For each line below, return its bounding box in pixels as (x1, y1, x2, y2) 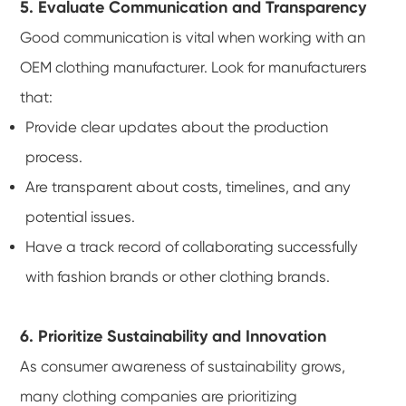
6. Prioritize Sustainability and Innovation (20, 325, 327, 346)
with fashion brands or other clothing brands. (25, 267, 331, 285)
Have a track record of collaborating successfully (25, 237, 359, 256)
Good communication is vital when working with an (20, 28, 366, 46)
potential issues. (25, 208, 136, 226)
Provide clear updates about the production (25, 118, 329, 136)
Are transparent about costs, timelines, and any (25, 178, 352, 196)
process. (25, 148, 83, 166)
